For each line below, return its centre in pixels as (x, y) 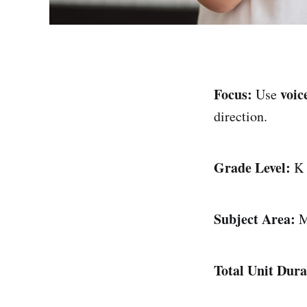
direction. (241, 116)
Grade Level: (252, 167)
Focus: (233, 94)
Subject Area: (255, 219)
